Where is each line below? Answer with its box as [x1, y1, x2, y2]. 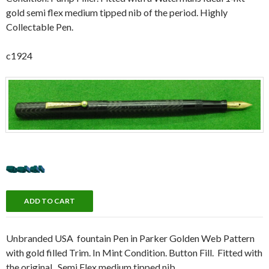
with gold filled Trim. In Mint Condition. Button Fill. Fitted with [6, 246, 262, 258]
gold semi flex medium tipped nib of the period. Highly [6, 6, 228, 18]
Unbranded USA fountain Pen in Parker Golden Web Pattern [6, 232, 255, 244]
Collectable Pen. [6, 20, 73, 32]
